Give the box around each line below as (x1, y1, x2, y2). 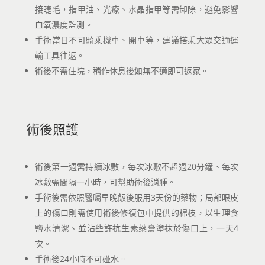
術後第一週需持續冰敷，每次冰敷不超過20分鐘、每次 (34, 161, 239, 172)
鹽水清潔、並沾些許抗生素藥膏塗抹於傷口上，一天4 (34, 222, 239, 234)
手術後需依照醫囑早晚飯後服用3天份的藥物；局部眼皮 (34, 192, 239, 203)
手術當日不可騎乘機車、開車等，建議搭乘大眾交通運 (34, 34, 239, 46)
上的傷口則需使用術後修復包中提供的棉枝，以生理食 (34, 207, 239, 218)
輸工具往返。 (34, 50, 85, 61)
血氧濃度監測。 (34, 19, 93, 30)
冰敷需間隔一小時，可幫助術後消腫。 (34, 176, 176, 188)
